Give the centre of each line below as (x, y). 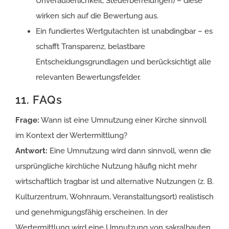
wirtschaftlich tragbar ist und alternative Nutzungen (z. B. (114, 181)
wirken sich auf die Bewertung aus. (97, 16)
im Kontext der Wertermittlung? (71, 135)
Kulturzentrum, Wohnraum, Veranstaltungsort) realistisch (114, 197)
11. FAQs (39, 99)
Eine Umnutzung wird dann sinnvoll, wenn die (129, 151)
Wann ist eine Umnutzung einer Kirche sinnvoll (123, 120)
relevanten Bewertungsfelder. (88, 77)
